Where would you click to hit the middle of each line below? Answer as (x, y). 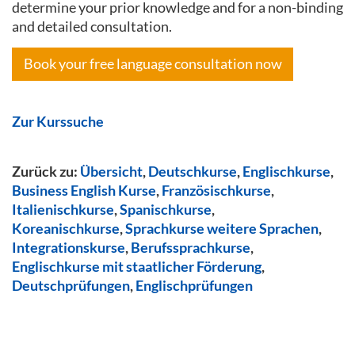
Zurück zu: (46, 171)
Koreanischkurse (66, 228)
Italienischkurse (63, 209)
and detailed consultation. (92, 26)
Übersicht (111, 171)
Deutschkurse (193, 171)
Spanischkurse (166, 209)
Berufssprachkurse (191, 247)
